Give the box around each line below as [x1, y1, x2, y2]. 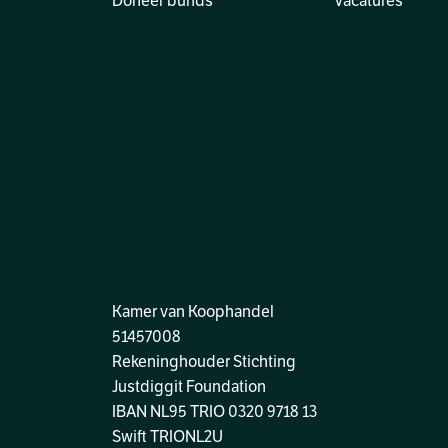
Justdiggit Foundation [112, 377, 266, 397]
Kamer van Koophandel [112, 302, 274, 322]
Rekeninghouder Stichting [112, 352, 296, 372]
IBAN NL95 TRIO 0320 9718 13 [112, 402, 317, 422]
